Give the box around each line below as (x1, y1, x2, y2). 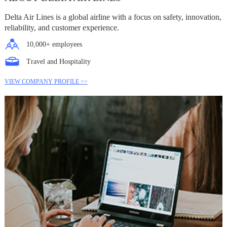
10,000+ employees (26, 40, 82, 48)
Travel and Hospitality (26, 57, 91, 65)
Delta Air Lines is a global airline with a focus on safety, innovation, (4, 13, 221, 21)
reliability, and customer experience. (4, 23, 119, 32)
